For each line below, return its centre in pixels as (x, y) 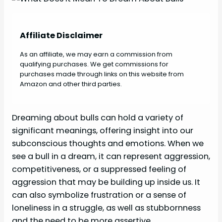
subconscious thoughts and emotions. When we (108, 144)
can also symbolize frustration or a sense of (99, 195)
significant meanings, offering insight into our (103, 131)
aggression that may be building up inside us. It (106, 182)
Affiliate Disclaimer (61, 35)
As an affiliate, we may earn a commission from (96, 55)
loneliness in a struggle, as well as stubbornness (106, 208)
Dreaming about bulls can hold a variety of (98, 118)
